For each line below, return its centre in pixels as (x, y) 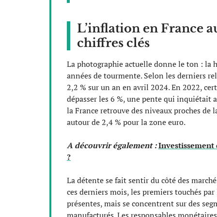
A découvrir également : (112, 145)
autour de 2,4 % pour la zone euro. (126, 122)
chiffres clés (113, 43)
